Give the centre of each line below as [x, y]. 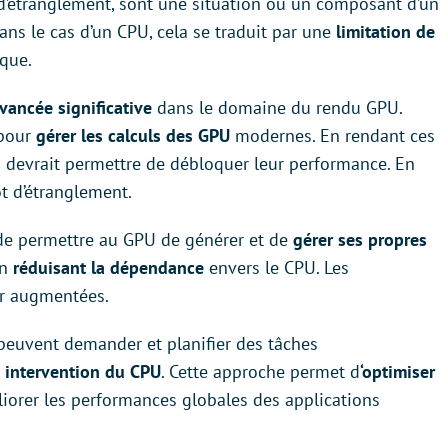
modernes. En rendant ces [332, 135]
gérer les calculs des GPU [133, 135]
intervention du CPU [83, 371]
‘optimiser [397, 371]
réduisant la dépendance [108, 267]
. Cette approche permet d [260, 371]
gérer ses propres [360, 239]
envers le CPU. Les [276, 267]
